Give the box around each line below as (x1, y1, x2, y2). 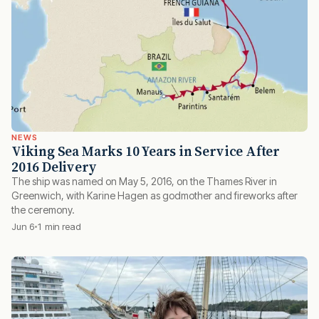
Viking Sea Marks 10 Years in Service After (11, 141, 281, 160)
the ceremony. (11, 203, 75, 216)
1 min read (37, 220, 81, 232)
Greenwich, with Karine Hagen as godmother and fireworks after (11, 189, 298, 202)
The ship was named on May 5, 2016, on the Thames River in (11, 174, 277, 187)
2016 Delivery (11, 157, 96, 176)
